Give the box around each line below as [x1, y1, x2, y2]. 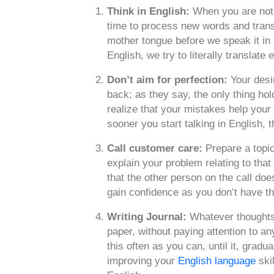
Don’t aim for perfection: [107, 74, 228, 86]
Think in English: [107, 6, 190, 18]
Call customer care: [107, 143, 202, 155]
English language [178, 255, 256, 267]
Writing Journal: [107, 211, 187, 223]
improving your [107, 255, 178, 267]
